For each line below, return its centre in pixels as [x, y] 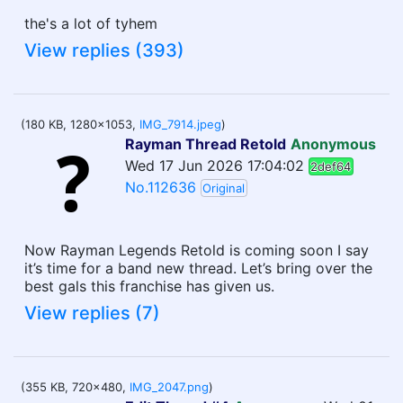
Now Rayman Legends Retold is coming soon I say [197, 250]
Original [224, 188]
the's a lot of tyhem [91, 23]
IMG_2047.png [169, 387]
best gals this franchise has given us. [149, 286]
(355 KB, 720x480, [75, 387]
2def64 [331, 166]
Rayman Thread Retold [206, 144]
